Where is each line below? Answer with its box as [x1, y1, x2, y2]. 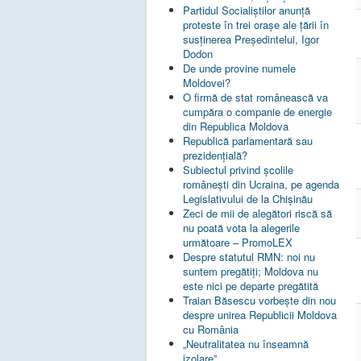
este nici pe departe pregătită [183, 278, 318, 294]
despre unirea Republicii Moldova [183, 307, 337, 323]
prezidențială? [183, 147, 247, 164]
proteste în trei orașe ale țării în [183, 17, 329, 33]
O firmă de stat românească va [183, 89, 328, 106]
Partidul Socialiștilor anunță [183, 2, 310, 19]
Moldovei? [183, 75, 230, 91]
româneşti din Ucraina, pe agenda [183, 176, 339, 193]
